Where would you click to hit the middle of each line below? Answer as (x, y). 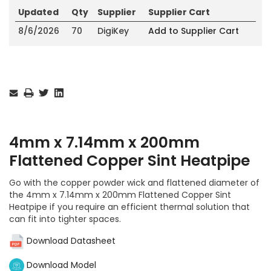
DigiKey (113, 31)
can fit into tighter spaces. (65, 219)
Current (24, 75)
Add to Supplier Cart (194, 31)
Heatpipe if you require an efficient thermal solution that (129, 207)
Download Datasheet (70, 241)
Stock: (20, 86)
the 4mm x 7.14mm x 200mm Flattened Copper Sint (120, 194)
